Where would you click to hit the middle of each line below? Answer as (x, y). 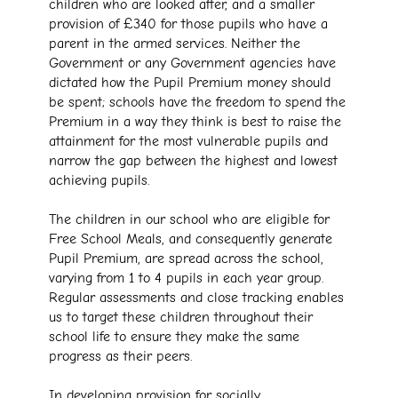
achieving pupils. (99, 181)
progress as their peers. (120, 357)
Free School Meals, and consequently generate (191, 239)
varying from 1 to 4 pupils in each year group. (186, 279)
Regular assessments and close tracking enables (196, 298)
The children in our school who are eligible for (189, 220)
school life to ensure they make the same (174, 337)
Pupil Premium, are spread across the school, (186, 259)
